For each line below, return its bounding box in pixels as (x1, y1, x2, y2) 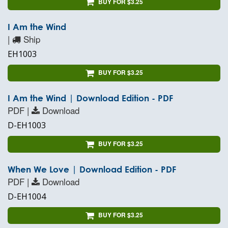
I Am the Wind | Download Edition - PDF (8, 93, 173, 103)
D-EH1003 (8, 120, 46, 131)
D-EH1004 (8, 190, 46, 202)
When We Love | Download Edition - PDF (8, 164, 176, 174)
